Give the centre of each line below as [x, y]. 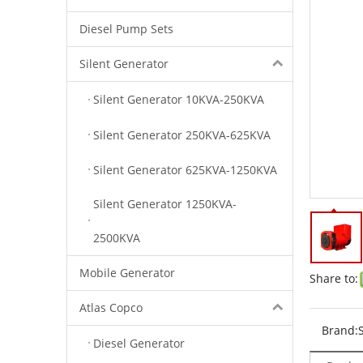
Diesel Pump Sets [126, 29]
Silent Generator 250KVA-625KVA [182, 135]
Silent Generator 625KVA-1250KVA [185, 169]
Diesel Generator [139, 343]
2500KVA [117, 237]
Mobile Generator [127, 272]
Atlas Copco [111, 307]
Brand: [340, 330]
